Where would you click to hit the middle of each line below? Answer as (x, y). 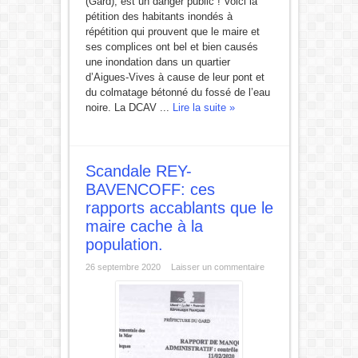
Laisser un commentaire (217, 267)
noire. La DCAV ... (129, 107)
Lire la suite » (203, 107)
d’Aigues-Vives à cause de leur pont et (175, 77)
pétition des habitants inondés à (159, 16)
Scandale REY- (138, 171)
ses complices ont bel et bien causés (171, 47)
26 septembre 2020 (123, 267)
